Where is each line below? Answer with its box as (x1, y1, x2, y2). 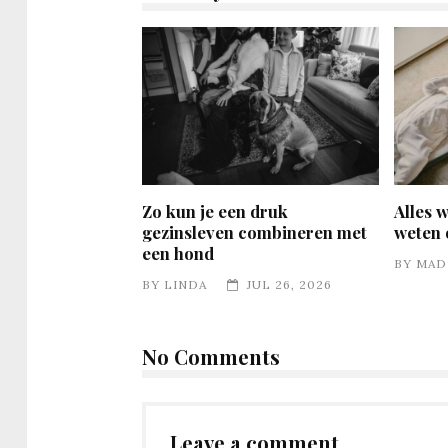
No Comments (142, 342, 280, 370)
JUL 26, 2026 (247, 276, 332, 292)
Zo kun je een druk (142, 199, 288, 222)
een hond (142, 241, 214, 264)
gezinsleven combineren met (142, 220, 367, 243)
